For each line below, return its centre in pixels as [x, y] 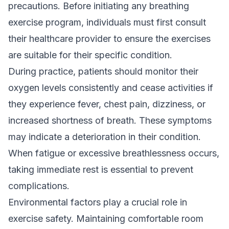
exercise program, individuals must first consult [107, 22]
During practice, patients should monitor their [103, 71]
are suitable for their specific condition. [90, 55]
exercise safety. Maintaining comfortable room [106, 219]
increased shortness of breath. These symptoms [110, 120]
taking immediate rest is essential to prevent [101, 169]
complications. [39, 186]
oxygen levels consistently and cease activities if [111, 88]
